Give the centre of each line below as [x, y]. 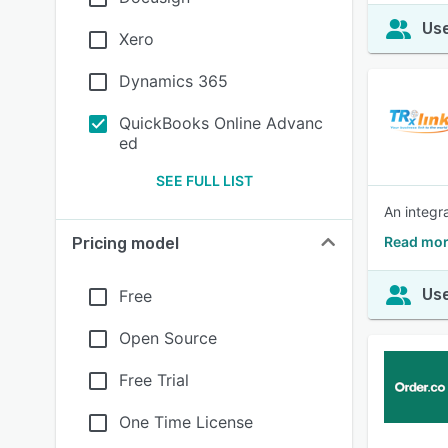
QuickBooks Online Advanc [221, 123]
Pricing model [125, 243]
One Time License [186, 422]
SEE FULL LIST [204, 180]
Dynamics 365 [173, 81]
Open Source [168, 338]
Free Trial [154, 380]
